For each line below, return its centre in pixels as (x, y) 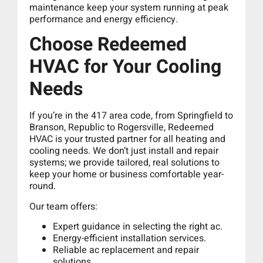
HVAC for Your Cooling (125, 67)
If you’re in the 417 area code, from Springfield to (131, 116)
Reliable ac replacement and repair (126, 250)
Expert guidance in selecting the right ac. (138, 227)
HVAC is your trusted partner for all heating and (127, 139)
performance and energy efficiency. (104, 19)
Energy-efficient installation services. (129, 239)
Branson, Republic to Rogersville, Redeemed (122, 128)
